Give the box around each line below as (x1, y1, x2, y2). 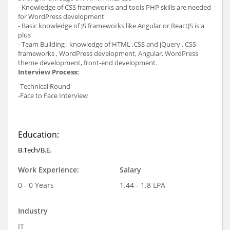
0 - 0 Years (18, 180, 54, 190)
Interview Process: (18, 67, 79, 76)
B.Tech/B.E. (18, 145, 51, 155)
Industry (18, 205, 48, 216)
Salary (119, 164, 141, 175)
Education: (18, 128, 59, 140)
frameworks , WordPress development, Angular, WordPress (18, 48, 198, 58)
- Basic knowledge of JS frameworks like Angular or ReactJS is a (18, 21, 204, 30)
